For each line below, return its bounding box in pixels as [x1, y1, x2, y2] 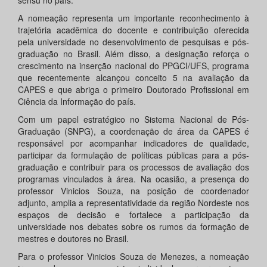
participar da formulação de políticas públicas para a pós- [18, 149, 249, 162]
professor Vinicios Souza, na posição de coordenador [18, 185, 249, 197]
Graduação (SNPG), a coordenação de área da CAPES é [18, 125, 249, 138]
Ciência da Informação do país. [18, 95, 136, 108]
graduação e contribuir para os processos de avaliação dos [18, 161, 249, 173]
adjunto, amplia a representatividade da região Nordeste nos [18, 197, 249, 209]
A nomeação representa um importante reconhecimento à [18, 12, 249, 24]
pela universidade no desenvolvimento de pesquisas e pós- [18, 36, 249, 48]
